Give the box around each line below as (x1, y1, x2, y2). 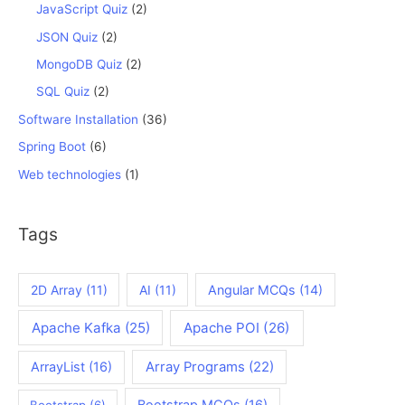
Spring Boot (18, 139, 86, 155)
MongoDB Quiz (36, 56, 122, 71)
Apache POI (183, 318, 259, 336)
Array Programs (145, 358, 245, 375)
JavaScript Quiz (36, 2, 127, 17)
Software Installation (18, 111, 138, 127)
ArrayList (31, 358, 86, 375)
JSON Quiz (36, 29, 98, 44)
